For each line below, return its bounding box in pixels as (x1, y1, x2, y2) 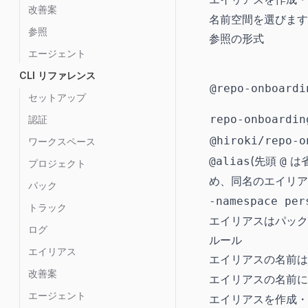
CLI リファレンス (19, 69, 96, 81)
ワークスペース (28, 135, 96, 147)
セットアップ (28, 91, 86, 103)
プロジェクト (28, 157, 86, 169)
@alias (209, 155, 250, 168)
